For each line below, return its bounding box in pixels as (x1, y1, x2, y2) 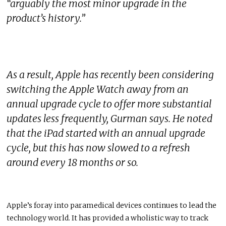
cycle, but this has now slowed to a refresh (7, 141, 191, 154)
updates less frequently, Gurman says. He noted (7, 112, 213, 125)
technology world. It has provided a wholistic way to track (7, 213, 209, 222)
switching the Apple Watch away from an (7, 83, 189, 95)
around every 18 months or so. (7, 156, 139, 168)
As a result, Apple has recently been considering (7, 68, 214, 81)
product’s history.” (7, 12, 86, 25)
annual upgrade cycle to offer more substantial (7, 97, 212, 110)
